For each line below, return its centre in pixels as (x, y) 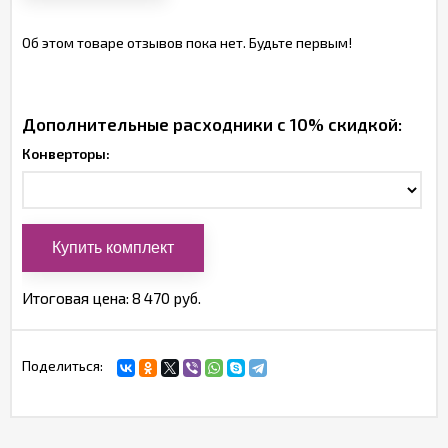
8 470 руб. (166, 298)
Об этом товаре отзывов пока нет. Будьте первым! (187, 42)
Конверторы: (66, 153)
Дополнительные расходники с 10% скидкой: (212, 124)
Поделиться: (62, 365)
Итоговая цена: (77, 298)
